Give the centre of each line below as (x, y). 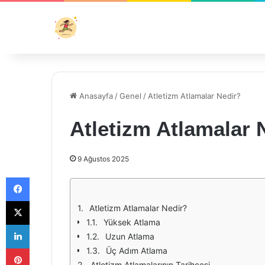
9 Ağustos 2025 (103, 159)
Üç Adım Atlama (137, 251)
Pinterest (46, 248)
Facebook (47, 177)
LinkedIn (44, 224)
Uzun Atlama (130, 236)
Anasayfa (95, 96)
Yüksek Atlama (132, 222)
